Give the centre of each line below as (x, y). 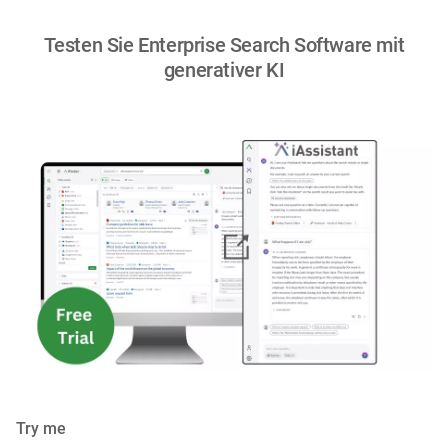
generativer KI (224, 70)
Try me (41, 428)
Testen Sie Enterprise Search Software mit (224, 45)
